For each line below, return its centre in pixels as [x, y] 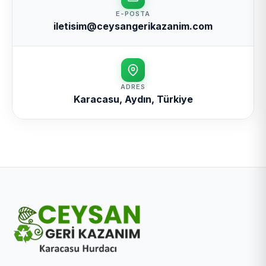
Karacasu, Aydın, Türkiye [133, 99]
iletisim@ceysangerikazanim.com [133, 26]
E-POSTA [133, 14]
